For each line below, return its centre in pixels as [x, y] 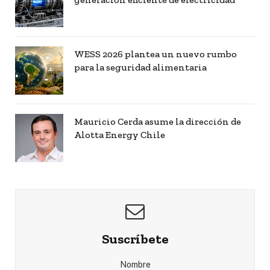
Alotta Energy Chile [120, 134]
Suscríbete [135, 239]
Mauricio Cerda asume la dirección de [158, 121]
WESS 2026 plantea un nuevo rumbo [155, 54]
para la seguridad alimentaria [140, 67]
